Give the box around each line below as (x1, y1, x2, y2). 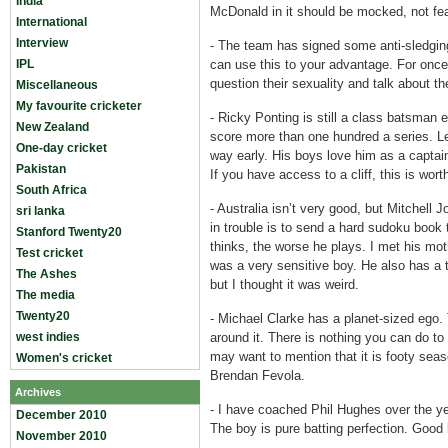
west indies (16, 330, 80, 344)
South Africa (16, 183, 87, 197)
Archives (15, 386, 61, 398)
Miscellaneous (16, 78, 98, 92)
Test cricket (16, 246, 83, 260)
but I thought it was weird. (210, 277, 359, 292)
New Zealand (16, 120, 89, 134)
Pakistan (16, 162, 66, 176)
